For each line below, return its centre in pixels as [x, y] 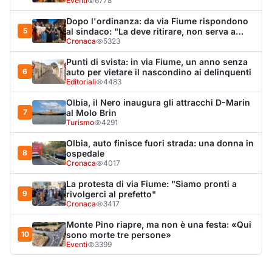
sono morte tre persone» [119, 54]
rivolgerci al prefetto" [111, 13]
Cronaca [81, 23]
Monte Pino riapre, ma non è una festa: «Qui [159, 44]
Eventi [77, 64]
